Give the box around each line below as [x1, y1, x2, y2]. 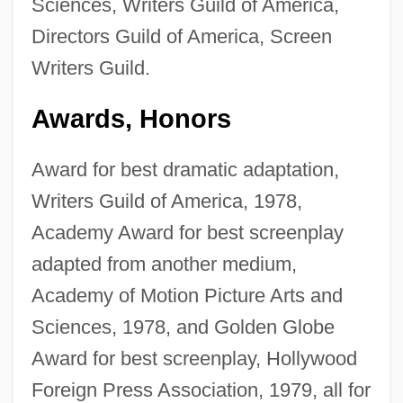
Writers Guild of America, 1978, [31, 190, 302, 213]
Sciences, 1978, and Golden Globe [31, 316, 335, 339]
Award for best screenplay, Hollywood [31, 347, 357, 371]
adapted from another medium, [31, 253, 297, 276]
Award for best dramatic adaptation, [31, 158, 339, 182]
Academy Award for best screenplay [31, 221, 344, 245]
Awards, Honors [31, 104, 231, 134]
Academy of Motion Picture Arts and [31, 284, 343, 308]
